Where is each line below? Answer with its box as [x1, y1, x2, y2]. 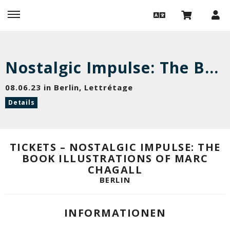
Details [8, 98, 35, 107]
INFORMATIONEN [64, 205, 166, 220]
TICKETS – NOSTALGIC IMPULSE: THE [9, 140, 221, 154]
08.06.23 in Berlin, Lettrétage [5, 82, 133, 92]
